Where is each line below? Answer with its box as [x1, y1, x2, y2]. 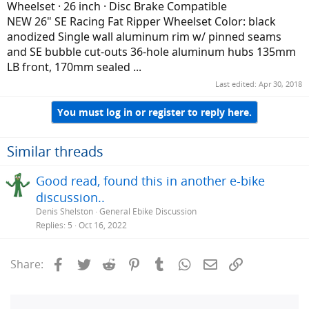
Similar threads [7, 142, 103, 161]
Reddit [117, 255, 152, 271]
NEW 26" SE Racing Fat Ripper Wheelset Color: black [7, 14, 276, 29]
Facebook [66, 255, 117, 271]
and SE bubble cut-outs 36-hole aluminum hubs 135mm [7, 44, 296, 59]
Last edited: [215, 78, 259, 89]
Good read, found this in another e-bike [36, 172, 265, 190]
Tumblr [168, 255, 206, 271]
